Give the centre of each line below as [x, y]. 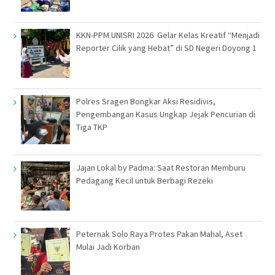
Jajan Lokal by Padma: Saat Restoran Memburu [161, 168]
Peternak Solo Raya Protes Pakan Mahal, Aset [159, 234]
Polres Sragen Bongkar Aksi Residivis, [145, 102]
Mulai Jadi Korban [108, 247]
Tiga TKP [91, 127]
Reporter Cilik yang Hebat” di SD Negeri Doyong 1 [166, 48]
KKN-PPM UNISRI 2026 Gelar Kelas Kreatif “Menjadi [168, 35]
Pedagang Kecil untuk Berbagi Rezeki [144, 181]
